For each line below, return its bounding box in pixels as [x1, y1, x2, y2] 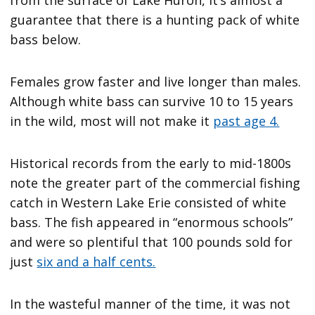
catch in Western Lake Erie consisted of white [10, 193, 287, 211]
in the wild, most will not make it [10, 112, 214, 129]
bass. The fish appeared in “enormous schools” [10, 213, 293, 231]
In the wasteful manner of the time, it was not [10, 295, 291, 312]
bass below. [10, 30, 89, 48]
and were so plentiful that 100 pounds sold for [10, 233, 293, 250]
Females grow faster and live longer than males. [10, 72, 302, 90]
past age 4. [213, 112, 280, 129]
